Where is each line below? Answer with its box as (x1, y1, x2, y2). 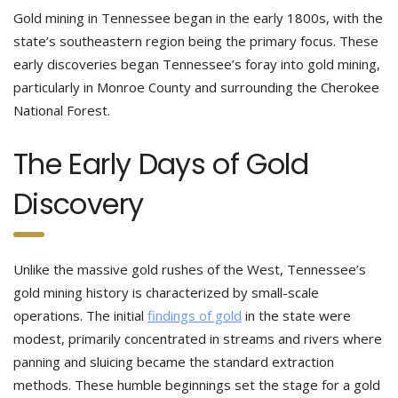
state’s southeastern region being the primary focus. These (13, 32, 378, 50)
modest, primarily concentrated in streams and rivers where (13, 330, 382, 347)
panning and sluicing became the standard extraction (13, 353, 334, 370)
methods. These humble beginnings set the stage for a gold (13, 376, 380, 394)
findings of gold (147, 306, 242, 324)
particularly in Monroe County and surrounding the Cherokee (13, 78, 379, 96)
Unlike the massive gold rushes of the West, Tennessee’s (13, 260, 366, 278)
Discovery (13, 184, 144, 224)
